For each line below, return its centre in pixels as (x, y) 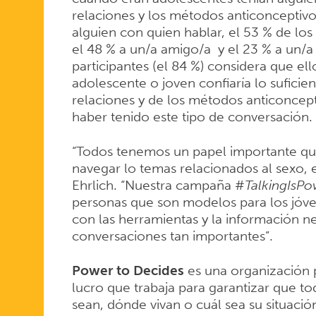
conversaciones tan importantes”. (172, 236)
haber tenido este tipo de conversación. (192, 116)
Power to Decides (128, 270)
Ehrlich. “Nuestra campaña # (158, 185)
